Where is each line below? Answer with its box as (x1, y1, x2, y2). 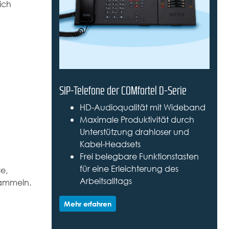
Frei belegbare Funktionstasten (79, 151, 199, 163)
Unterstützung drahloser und (79, 126, 189, 139)
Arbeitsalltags (79, 175, 132, 188)
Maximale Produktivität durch (79, 114, 194, 126)
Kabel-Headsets (79, 139, 141, 151)
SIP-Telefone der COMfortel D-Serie (59, 84, 187, 97)
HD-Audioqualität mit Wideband (79, 102, 205, 114)
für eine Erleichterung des (79, 163, 178, 175)
